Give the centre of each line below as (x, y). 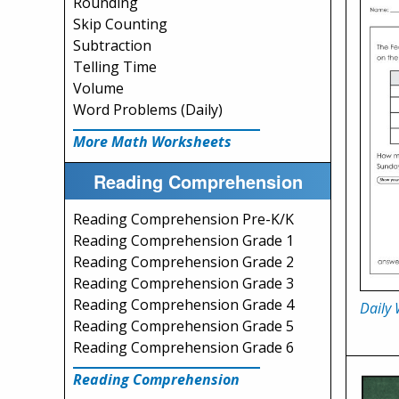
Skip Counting (120, 24)
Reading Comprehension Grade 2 (183, 262)
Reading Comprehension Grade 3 (183, 283)
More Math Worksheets (152, 142)
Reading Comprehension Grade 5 (183, 326)
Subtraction (112, 45)
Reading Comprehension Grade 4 (183, 305)
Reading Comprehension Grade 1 (183, 240)
